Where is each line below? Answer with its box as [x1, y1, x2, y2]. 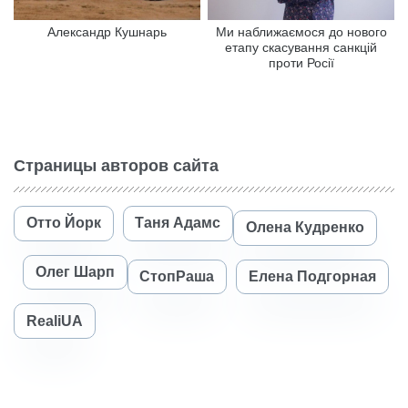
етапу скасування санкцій [225, 39, 378, 55]
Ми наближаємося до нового [215, 24, 387, 39]
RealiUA [25, 312, 83, 329]
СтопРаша [139, 269, 215, 285]
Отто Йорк [25, 215, 101, 231]
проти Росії [268, 55, 334, 70]
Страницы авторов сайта [14, 156, 219, 175]
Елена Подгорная [248, 269, 376, 285]
